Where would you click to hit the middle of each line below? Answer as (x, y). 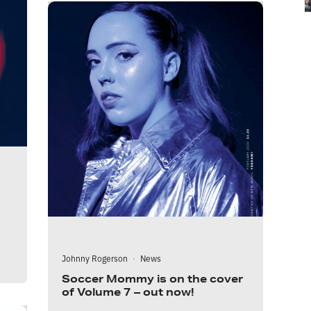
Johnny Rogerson (95, 258)
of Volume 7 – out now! (128, 292)
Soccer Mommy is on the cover (152, 278)
